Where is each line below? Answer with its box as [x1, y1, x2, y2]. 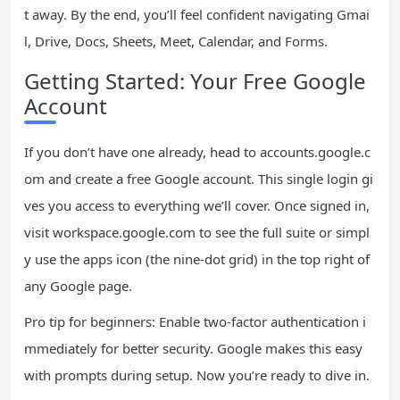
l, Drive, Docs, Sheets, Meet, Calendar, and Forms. [24, 32, 328, 50]
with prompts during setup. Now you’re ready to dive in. [24, 366, 370, 384]
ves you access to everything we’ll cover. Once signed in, [24, 196, 370, 214]
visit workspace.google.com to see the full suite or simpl [24, 223, 370, 241]
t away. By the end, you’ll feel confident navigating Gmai [24, 5, 370, 23]
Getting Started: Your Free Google [24, 66, 366, 96]
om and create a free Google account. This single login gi [24, 170, 373, 187]
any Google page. [24, 277, 132, 295]
